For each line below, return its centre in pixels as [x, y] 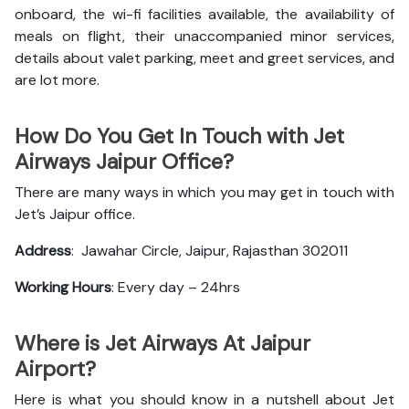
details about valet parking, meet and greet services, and [204, 58]
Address [43, 251]
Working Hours [63, 287]
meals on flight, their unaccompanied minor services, [204, 36]
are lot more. [57, 80]
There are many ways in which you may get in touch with [204, 192]
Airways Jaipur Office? [124, 162]
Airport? [58, 369]
